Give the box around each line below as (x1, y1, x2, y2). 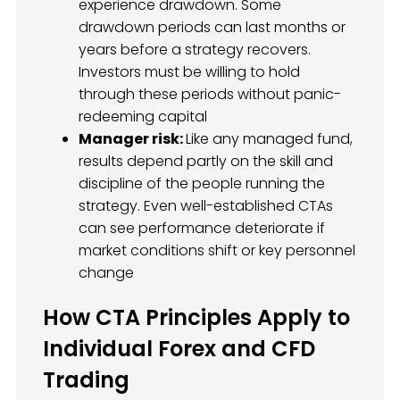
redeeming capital (79, 106, 207, 128)
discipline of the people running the (79, 173, 325, 195)
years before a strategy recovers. (79, 39, 311, 61)
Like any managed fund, (186, 129, 353, 150)
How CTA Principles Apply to (43, 303, 350, 333)
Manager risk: (79, 129, 186, 150)
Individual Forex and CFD (43, 334, 315, 364)
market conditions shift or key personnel (79, 240, 355, 262)
